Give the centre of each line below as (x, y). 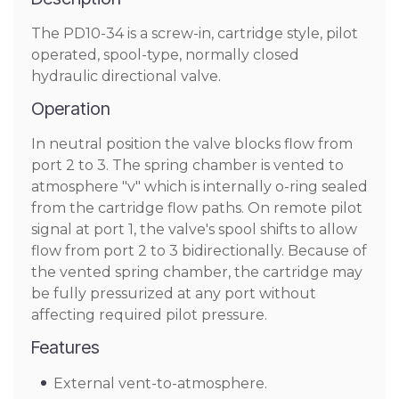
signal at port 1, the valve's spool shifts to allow (194, 229)
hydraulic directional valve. (126, 76)
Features (65, 347)
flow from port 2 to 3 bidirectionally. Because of (199, 251)
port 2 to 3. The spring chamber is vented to (187, 165)
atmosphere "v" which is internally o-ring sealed (199, 187)
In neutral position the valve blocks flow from (192, 144)
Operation (71, 109)
